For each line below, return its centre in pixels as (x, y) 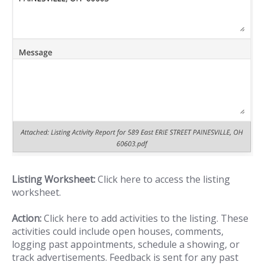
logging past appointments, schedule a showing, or (126, 245)
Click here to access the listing (163, 179)
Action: (27, 219)
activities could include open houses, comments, (118, 232)
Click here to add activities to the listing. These (145, 219)
